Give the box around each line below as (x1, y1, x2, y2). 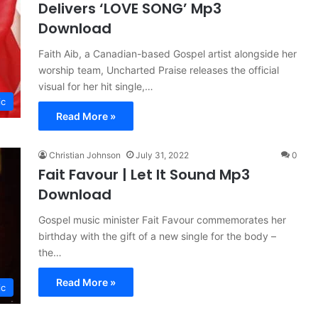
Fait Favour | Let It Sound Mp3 (38, 165, 250, 185)
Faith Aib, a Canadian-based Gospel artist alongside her (38, 48, 297, 60)
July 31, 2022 (136, 150, 189, 160)
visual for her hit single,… (38, 80, 153, 92)
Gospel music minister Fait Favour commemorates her (38, 214, 286, 226)
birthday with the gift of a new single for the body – (38, 230, 276, 242)
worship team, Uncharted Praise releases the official (38, 64, 279, 76)
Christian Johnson (49, 150, 121, 160)
